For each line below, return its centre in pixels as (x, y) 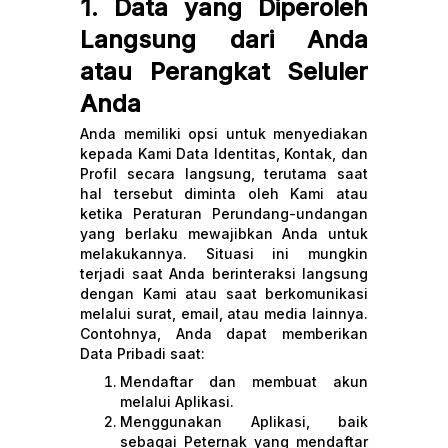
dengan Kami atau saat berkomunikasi (224, 293)
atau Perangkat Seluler (224, 71)
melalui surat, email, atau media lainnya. (224, 313)
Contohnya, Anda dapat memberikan (224, 333)
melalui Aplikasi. (177, 401)
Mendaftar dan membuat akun (244, 381)
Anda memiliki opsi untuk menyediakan (224, 133)
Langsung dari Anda (224, 39)
